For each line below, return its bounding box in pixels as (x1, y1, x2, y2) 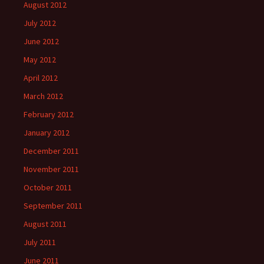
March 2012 (24, 91, 63, 102)
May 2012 (24, 54, 56, 65)
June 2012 (24, 36, 59, 47)
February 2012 (24, 109, 74, 120)
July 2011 (24, 237, 56, 248)
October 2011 (24, 182, 72, 193)
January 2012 (24, 127, 70, 138)
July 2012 (24, 18, 56, 29)
